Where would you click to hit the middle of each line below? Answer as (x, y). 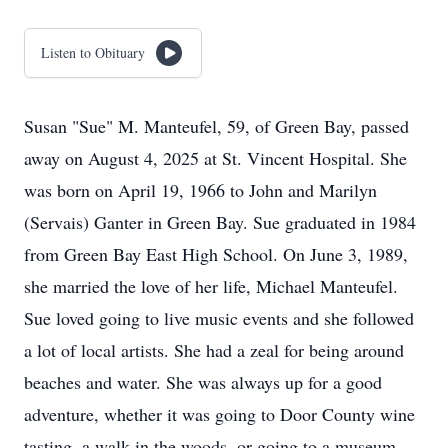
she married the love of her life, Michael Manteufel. (211, 286)
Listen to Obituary (93, 52)
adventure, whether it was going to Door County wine (219, 414)
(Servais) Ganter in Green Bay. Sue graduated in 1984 (220, 222)
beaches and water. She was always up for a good (203, 382)
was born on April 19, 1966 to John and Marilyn (200, 190)
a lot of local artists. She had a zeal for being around (214, 350)
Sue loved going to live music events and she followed (219, 318)
